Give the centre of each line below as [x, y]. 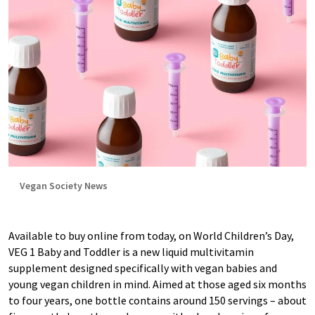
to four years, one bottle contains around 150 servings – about [157, 300]
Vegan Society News [64, 186]
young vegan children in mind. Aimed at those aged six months [157, 284]
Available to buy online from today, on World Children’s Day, [151, 236]
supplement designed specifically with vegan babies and [143, 268]
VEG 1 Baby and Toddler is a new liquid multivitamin [131, 252]
